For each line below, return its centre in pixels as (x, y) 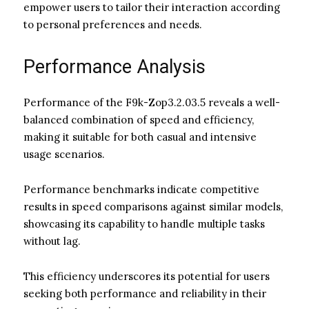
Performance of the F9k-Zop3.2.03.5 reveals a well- (152, 102)
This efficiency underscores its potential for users (147, 276)
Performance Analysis (114, 67)
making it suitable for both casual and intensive (140, 137)
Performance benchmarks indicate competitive (141, 189)
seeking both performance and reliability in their (145, 293)
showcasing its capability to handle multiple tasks (144, 223)
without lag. (52, 241)
